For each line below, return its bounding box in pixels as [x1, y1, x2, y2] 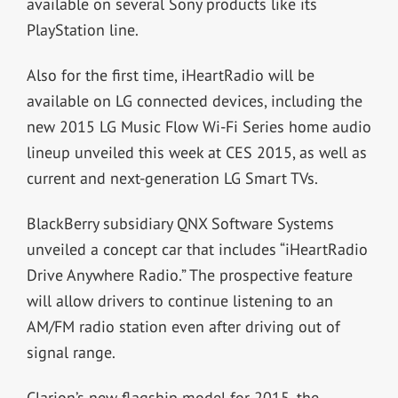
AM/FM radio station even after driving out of [26, 315, 340, 337]
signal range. [26, 341, 115, 362]
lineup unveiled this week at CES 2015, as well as [26, 141, 367, 163]
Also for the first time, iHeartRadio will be [26, 64, 314, 85]
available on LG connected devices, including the [26, 90, 362, 111]
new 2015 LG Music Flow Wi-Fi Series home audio [26, 115, 371, 137]
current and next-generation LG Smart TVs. [26, 167, 318, 188]
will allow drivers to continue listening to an [26, 290, 333, 311]
